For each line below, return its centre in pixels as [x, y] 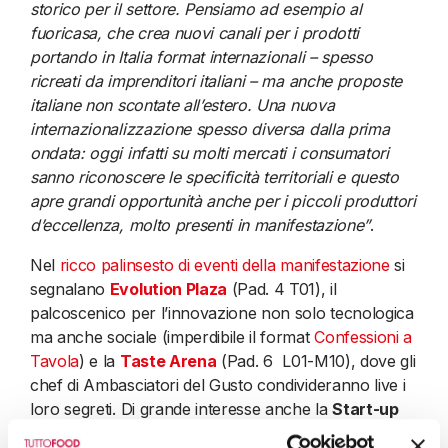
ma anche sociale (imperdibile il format [172, 336]
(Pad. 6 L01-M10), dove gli [316, 360]
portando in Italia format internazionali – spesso [201, 56]
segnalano [70, 288]
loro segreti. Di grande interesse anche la [181, 408]
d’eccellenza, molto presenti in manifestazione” [200, 224]
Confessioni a [363, 336]
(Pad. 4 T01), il [282, 288]
